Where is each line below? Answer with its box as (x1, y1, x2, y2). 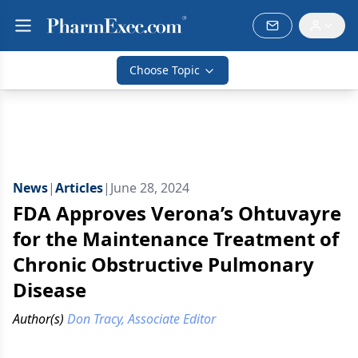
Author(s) (13, 310, 64, 328)
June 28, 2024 (110, 179, 189, 197)
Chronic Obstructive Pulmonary (13, 251, 314, 277)
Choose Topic (129, 62, 200, 78)
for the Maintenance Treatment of (13, 225, 339, 252)
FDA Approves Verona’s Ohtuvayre (13, 200, 341, 226)
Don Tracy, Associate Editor (67, 310, 216, 328)
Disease (13, 276, 86, 303)
